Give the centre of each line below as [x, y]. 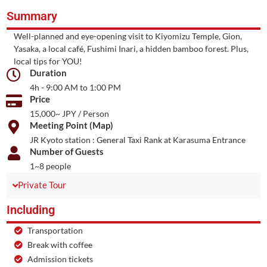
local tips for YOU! [48, 61]
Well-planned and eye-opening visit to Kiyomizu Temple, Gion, [128, 36]
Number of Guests [67, 152]
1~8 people [51, 166]
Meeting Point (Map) [72, 125]
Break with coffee [60, 245]
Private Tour [42, 185]
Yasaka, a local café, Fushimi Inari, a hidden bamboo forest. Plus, [131, 49]
